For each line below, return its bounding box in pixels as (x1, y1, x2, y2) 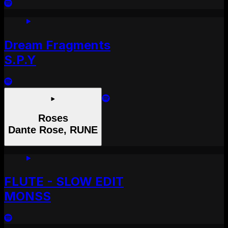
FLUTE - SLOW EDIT (4, 174, 124, 189)
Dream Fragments (4, 37, 110, 52)
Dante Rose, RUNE (8, 124, 98, 135)
